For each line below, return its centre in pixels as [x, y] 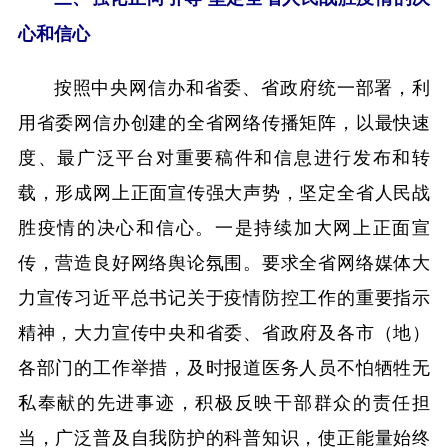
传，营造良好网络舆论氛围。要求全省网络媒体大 [224, 260]
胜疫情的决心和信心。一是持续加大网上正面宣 [224, 225]
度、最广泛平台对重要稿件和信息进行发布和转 [224, 155]
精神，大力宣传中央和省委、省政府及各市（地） [224, 330]
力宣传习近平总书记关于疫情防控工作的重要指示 [224, 295]
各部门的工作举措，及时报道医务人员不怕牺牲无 [224, 365]
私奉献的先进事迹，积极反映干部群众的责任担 [224, 400]
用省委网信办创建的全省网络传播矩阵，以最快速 [224, 120]
